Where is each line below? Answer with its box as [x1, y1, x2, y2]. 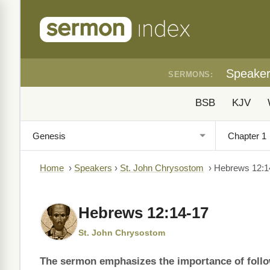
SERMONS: [168, 70, 213, 79]
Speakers [74, 163, 112, 173]
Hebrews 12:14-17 [78, 204, 209, 222]
